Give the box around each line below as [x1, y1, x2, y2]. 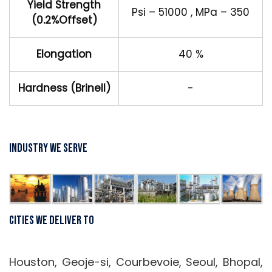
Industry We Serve [9, 141, 87, 155]
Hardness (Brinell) [18, 81, 110, 95]
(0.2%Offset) [31, 13, 97, 27]
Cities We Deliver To [9, 213, 94, 228]
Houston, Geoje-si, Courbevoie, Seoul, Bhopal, [9, 254, 263, 270]
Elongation [36, 47, 92, 61]
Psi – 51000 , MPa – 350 [132, 5, 250, 19]
